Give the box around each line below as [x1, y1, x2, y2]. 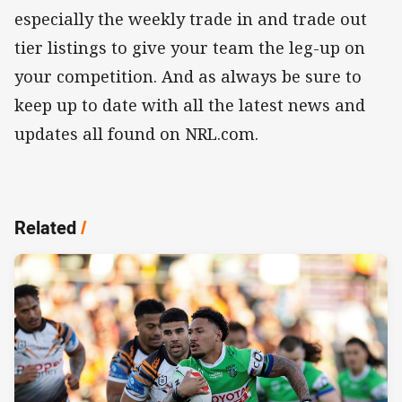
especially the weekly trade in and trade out [14, 7, 367, 30]
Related [14, 214, 76, 240]
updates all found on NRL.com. [14, 122, 272, 144]
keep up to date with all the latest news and [14, 93, 365, 116]
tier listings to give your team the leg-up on [14, 36, 365, 58]
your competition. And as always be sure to [14, 65, 362, 87]
